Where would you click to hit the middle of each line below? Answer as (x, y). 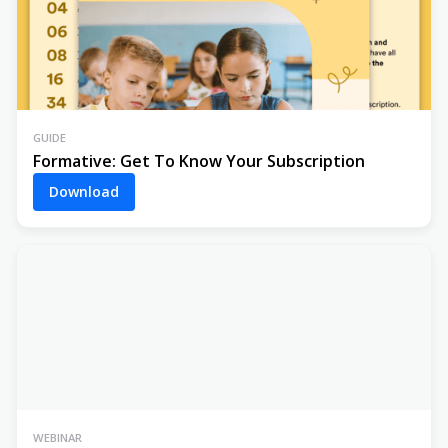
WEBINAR (57, 437)
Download (84, 191)
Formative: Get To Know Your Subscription (199, 160)
